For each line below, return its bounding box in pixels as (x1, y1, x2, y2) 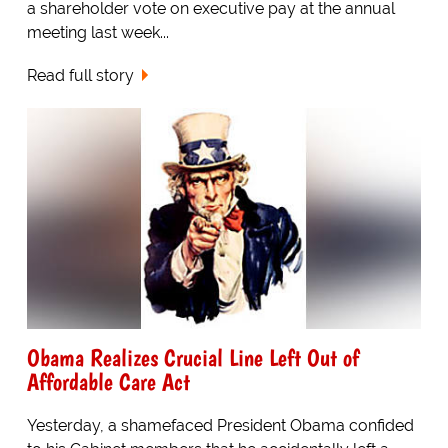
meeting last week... (26, 22, 169, 42)
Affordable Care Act (26, 367, 190, 397)
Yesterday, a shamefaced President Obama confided (26, 416, 414, 436)
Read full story (26, 65, 134, 85)
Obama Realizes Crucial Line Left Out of (26, 343, 359, 373)
